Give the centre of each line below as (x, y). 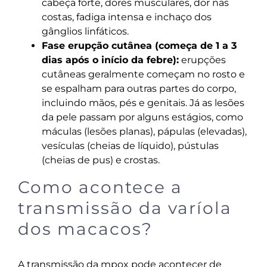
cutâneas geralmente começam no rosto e (143, 74)
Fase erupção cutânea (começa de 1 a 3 (139, 45)
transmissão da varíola (125, 208)
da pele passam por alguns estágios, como (142, 117)
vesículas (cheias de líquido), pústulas (130, 145)
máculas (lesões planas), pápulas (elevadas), (144, 131)
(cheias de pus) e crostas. (100, 160)
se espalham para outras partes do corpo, (139, 88)
